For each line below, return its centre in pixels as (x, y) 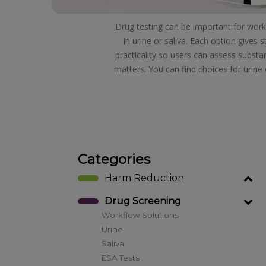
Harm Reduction (144, 178)
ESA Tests (120, 258)
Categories (114, 159)
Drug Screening (142, 201)
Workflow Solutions (140, 215)
